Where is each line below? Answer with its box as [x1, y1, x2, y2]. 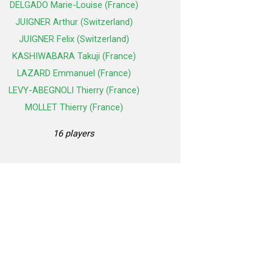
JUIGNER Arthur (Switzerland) [15, 16, 133, 28]
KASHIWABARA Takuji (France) [12, 51, 136, 62]
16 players [53, 128, 94, 140]
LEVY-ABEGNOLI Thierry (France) [8, 85, 140, 96]
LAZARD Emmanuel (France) [16, 68, 131, 79]
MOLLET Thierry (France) [24, 102, 123, 113]
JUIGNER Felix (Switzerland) [18, 34, 129, 45]
